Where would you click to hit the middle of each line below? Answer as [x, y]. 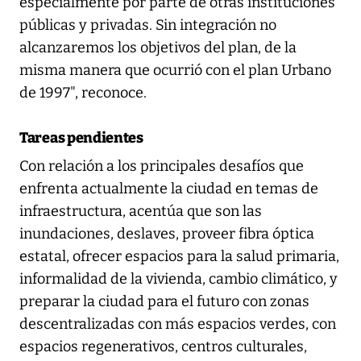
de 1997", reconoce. [83, 92]
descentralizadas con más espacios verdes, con [178, 324]
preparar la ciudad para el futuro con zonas [164, 301]
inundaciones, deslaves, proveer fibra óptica [167, 233]
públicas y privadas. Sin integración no [148, 25]
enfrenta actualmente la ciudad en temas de [169, 188]
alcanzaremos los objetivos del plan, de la [158, 47]
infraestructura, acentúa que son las [141, 211]
